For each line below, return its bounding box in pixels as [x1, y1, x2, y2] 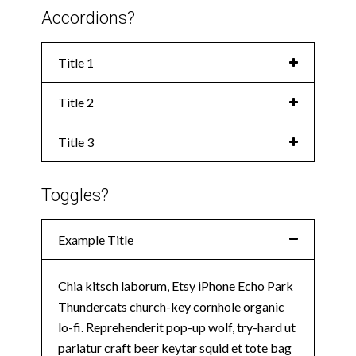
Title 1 [58, 55, 94, 71]
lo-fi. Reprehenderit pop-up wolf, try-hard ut [58, 319, 296, 335]
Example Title [58, 231, 133, 247]
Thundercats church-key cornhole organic [58, 298, 284, 314]
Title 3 [58, 134, 94, 150]
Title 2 [58, 95, 94, 110]
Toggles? [41, 184, 109, 205]
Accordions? [41, 8, 135, 29]
